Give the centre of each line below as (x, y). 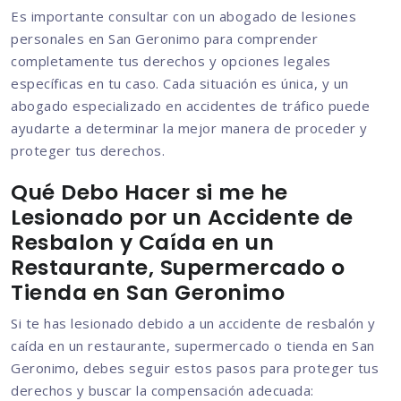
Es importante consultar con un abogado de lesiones (183, 17)
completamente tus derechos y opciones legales (171, 61)
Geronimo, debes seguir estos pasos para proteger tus (195, 368)
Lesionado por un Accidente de (182, 218)
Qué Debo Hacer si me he (149, 192)
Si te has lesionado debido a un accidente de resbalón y (193, 324)
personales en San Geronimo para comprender (164, 39)
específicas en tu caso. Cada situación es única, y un (180, 84)
